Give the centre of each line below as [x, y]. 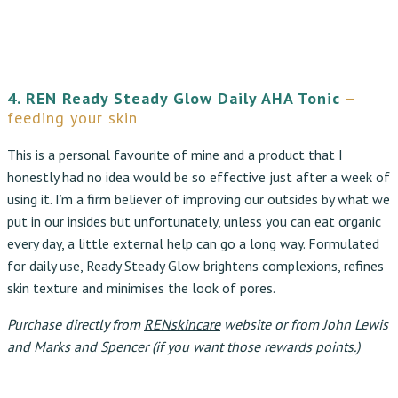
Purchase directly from [76, 325]
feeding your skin [72, 118]
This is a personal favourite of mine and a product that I [175, 155]
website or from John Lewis [304, 325]
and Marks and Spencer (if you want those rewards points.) [183, 347]
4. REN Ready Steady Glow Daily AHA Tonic [174, 99]
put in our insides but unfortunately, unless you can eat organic [194, 222]
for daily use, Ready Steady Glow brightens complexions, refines [195, 266]
